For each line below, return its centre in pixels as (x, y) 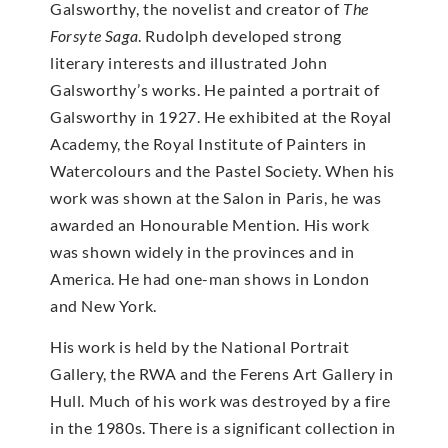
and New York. (103, 305)
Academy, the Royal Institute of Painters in (208, 143)
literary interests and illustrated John (189, 62)
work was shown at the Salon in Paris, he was (216, 197)
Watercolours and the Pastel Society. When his (223, 170)
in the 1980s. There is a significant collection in (223, 428)
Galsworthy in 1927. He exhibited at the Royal (221, 116)
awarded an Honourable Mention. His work (210, 224)
